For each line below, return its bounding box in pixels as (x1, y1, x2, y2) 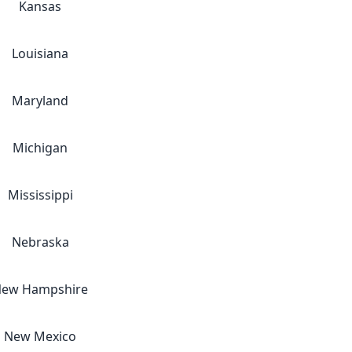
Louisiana (12, 45, 68, 62)
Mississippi (7, 186, 73, 203)
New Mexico (4, 328, 76, 345)
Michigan (13, 139, 68, 156)
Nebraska (11, 233, 69, 251)
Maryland (12, 92, 68, 109)
